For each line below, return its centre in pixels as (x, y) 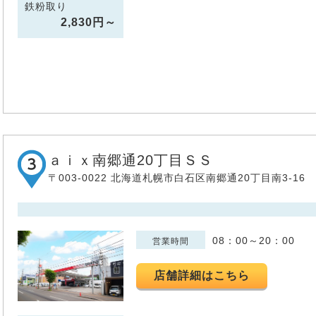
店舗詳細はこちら (202, 275)
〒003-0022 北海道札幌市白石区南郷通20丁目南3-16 (177, 177)
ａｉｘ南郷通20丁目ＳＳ (130, 160)
